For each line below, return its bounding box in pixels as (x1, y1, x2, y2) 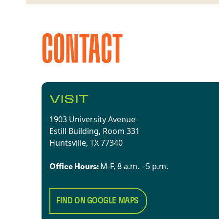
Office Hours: (49, 161, 101, 171)
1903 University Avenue (49, 113, 138, 125)
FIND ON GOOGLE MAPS (56, 196, 138, 205)
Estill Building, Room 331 (49, 125, 142, 136)
